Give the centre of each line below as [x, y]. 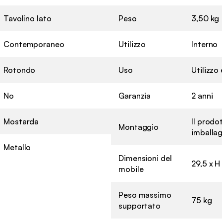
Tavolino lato [28, 19]
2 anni [202, 96]
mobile [131, 169]
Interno [205, 44]
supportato [140, 206]
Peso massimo [145, 195]
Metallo [17, 147]
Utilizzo [132, 44]
